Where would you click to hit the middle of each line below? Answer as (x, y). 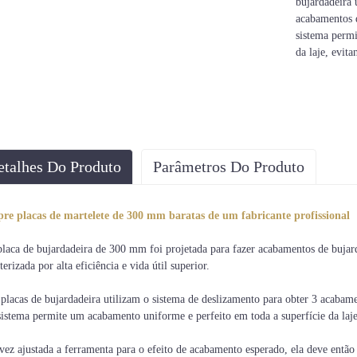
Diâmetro (84, 198)
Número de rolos (300, 198)
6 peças (300, 224)
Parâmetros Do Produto (228, 167)
